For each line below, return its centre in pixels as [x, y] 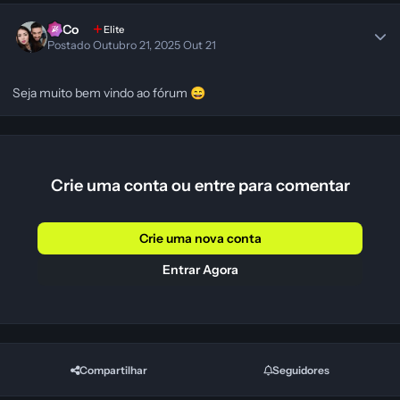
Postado [71, 45]
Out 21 [200, 45]
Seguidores [301, 370]
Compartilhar [113, 370]
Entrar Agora [200, 270]
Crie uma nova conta [200, 238]
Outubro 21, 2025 [138, 45]
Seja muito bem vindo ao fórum [101, 92]
